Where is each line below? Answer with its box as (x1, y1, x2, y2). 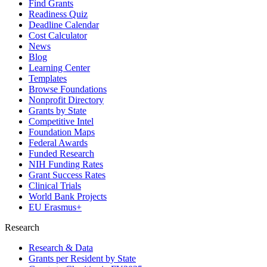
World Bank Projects (29, 191, 107, 201)
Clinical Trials (29, 180, 81, 191)
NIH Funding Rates (29, 159, 103, 169)
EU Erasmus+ (29, 201, 82, 212)
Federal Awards (29, 137, 88, 148)
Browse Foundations (29, 83, 107, 94)
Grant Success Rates (29, 169, 105, 180)
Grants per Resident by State (29, 253, 136, 263)
